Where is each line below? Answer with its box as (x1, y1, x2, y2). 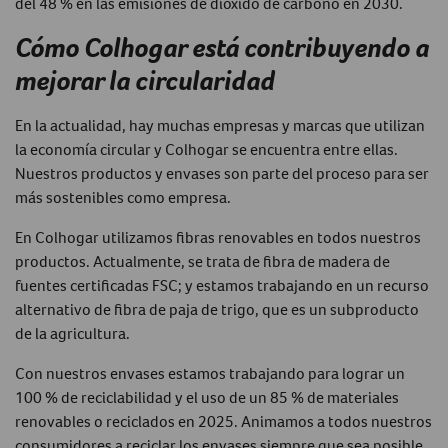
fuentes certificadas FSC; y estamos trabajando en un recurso (15, 274, 429, 295)
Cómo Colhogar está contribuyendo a (15, 28, 429, 65)
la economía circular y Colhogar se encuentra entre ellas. (15, 138, 398, 159)
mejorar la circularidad (15, 61, 275, 98)
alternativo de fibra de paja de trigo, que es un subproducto (15, 298, 419, 319)
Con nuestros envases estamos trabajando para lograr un (15, 362, 405, 383)
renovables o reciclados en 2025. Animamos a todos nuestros (15, 410, 432, 431)
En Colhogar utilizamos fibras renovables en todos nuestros (15, 226, 421, 247)
